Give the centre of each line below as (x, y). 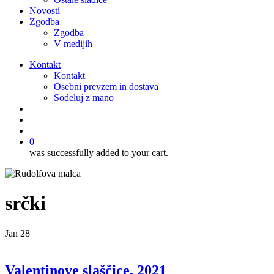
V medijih (73, 44)
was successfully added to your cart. (99, 153)
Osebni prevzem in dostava (106, 87)
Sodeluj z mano (84, 98)
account (44, 130)
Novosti (45, 11)
